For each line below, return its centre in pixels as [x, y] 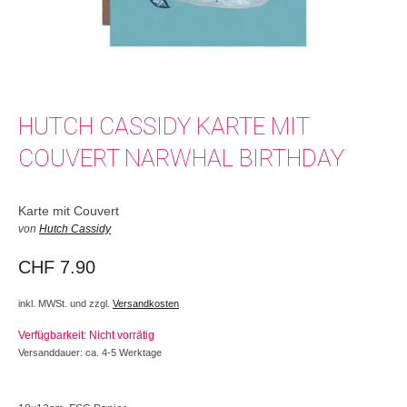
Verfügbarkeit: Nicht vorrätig [88, 335]
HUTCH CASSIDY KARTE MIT [164, 126]
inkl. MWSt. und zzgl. [65, 303]
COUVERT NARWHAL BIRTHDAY [181, 158]
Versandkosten [146, 303]
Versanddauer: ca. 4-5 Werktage [90, 352]
